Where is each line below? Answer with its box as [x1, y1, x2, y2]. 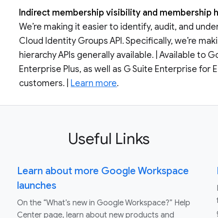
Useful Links [68, 129, 150, 149]
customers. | [19, 78, 71, 89]
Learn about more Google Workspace [17, 165, 189, 178]
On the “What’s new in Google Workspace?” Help [17, 198, 190, 208]
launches [17, 180, 56, 192]
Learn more [71, 78, 117, 89]
